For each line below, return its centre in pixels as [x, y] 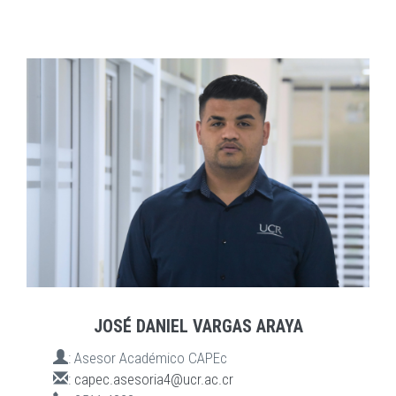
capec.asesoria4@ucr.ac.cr [154, 379]
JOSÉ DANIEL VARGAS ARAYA [198, 326]
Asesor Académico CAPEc [151, 358]
